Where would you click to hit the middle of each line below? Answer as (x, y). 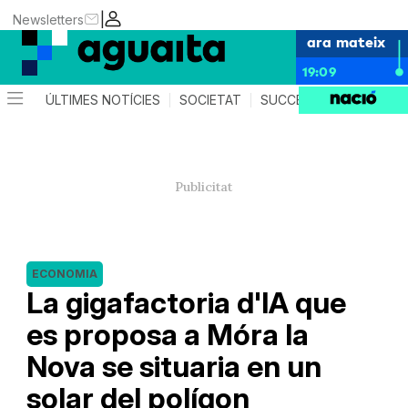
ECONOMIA (64, 274)
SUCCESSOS (300, 100)
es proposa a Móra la (167, 335)
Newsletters (49, 19)
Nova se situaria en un (173, 367)
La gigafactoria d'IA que (186, 303)
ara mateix (346, 41)
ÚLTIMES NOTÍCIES (103, 100)
